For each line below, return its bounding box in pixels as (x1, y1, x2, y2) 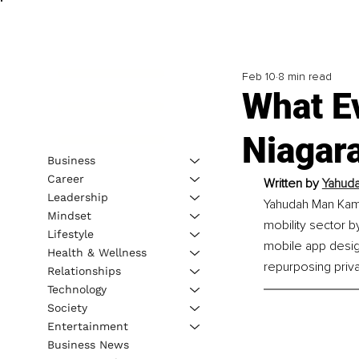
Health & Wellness (46, 245, 147, 259)
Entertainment (46, 319, 128, 333)
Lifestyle (46, 227, 94, 240)
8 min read (277, 70, 332, 84)
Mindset (46, 208, 91, 222)
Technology (46, 282, 107, 296)
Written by (263, 175, 322, 192)
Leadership (46, 190, 108, 204)
